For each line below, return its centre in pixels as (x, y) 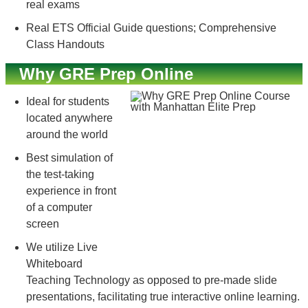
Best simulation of (69, 158)
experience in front (71, 191)
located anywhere (69, 118)
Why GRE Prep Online (106, 74)
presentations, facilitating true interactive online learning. (163, 297)
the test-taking (60, 174)
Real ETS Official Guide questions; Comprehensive (151, 28)
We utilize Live (62, 247)
